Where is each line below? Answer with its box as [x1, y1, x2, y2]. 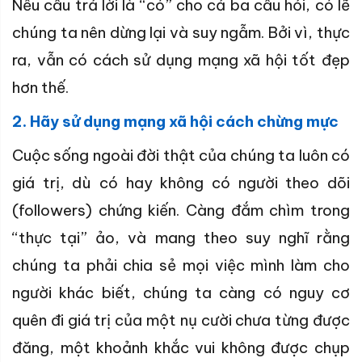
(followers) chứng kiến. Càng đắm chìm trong [12, 200, 350, 221]
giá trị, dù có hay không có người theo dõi [12, 173, 350, 193]
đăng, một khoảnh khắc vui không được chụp [12, 338, 350, 358]
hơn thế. [12, 78, 69, 98]
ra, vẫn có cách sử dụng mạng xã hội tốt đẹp [12, 50, 350, 70]
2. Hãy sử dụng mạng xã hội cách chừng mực [12, 112, 339, 132]
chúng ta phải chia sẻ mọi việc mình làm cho [12, 255, 350, 276]
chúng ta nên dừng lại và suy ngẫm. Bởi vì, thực [12, 23, 350, 43]
